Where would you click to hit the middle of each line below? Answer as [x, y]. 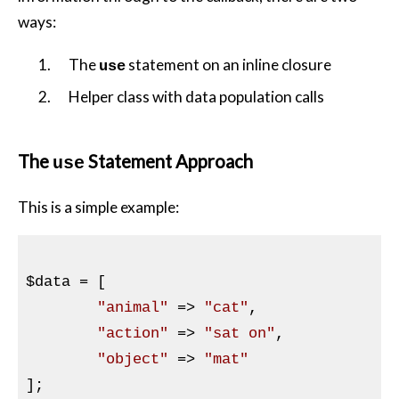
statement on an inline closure [229, 65]
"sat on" [239, 334]
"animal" [132, 308]
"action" [132, 334]
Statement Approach [169, 161]
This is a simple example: [98, 208]
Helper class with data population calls [197, 97]
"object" [132, 359]
